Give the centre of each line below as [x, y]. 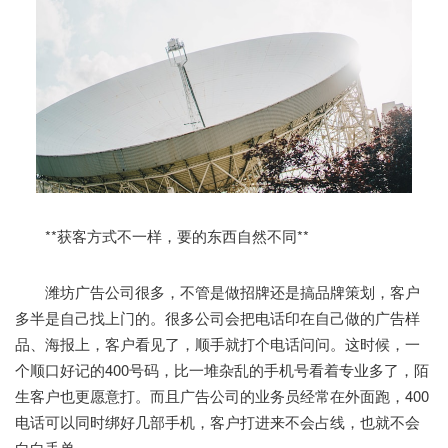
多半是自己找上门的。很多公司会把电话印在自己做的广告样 [217, 317]
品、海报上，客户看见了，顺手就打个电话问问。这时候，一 [217, 343]
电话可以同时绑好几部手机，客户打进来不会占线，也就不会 [217, 421]
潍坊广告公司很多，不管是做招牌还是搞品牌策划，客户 [217, 291]
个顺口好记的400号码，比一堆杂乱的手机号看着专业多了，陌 [222, 369]
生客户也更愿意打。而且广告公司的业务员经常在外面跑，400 [222, 395]
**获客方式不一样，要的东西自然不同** [162, 235]
